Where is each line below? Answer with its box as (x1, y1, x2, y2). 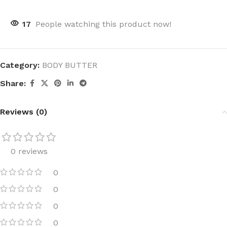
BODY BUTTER (42, 60, 97, 70)
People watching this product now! (35, 19, 171, 29)
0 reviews (11, 146, 48, 156)
